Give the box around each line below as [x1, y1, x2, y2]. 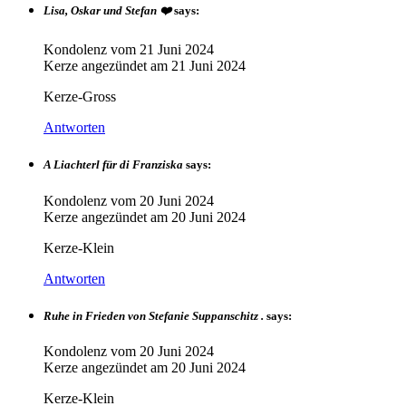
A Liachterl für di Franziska [43, 158, 183, 172]
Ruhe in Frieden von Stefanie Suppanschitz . [43, 308, 264, 323]
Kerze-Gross [43, 89, 116, 105]
